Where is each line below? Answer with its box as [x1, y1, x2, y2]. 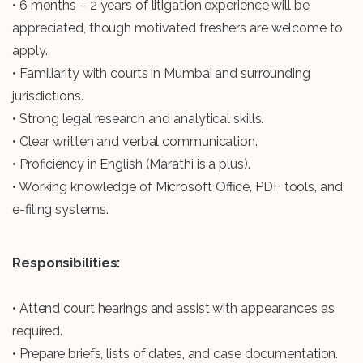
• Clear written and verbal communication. [12, 134, 258, 150]
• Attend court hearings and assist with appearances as [12, 301, 335, 317]
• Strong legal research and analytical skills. [12, 111, 264, 127]
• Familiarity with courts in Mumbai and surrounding [12, 66, 310, 82]
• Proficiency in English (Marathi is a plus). [12, 156, 250, 173]
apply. [12, 43, 48, 59]
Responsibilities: [12, 255, 121, 271]
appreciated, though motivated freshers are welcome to [12, 20, 343, 36]
